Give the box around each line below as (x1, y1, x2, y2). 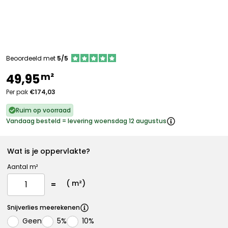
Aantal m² (7, 162, 38, 171)
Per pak (6, 88, 30, 96)
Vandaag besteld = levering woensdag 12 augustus (6, 117, 166, 125)
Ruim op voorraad (16, 106, 71, 115)
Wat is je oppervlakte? (7, 146, 90, 156)
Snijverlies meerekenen (7, 203, 80, 212)
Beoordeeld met (6, 54, 57, 63)
